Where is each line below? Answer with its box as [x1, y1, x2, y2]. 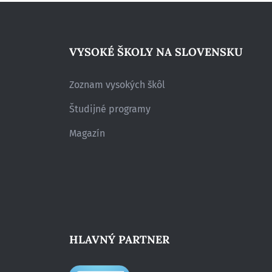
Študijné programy [69, 103, 151, 115]
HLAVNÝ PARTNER [69, 232, 169, 246]
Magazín [69, 127, 105, 139]
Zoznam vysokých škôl [69, 78, 165, 90]
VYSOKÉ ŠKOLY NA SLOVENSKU [69, 44, 243, 59]
